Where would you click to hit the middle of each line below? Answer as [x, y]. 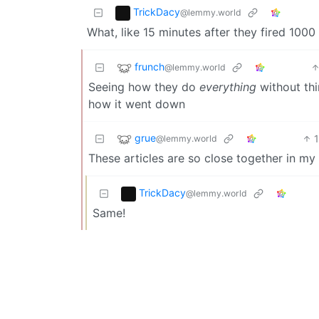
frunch [150, 66]
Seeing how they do [144, 87]
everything [228, 87]
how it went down [137, 104]
